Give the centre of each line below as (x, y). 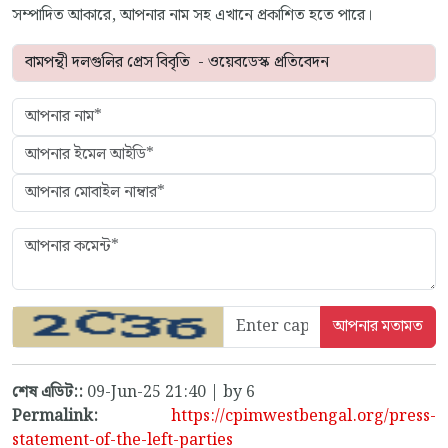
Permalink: (55, 417)
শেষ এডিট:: (49, 393)
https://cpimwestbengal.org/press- (303, 417)
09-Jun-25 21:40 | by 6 (171, 393)
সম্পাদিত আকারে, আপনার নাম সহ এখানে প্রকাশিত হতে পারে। (192, 16)
